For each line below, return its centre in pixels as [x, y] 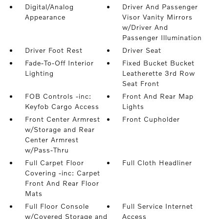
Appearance [45, 17]
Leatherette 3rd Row [159, 73]
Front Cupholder [151, 119]
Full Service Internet [158, 206]
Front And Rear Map [158, 96]
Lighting [39, 73]
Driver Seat [142, 50]
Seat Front [141, 83]
